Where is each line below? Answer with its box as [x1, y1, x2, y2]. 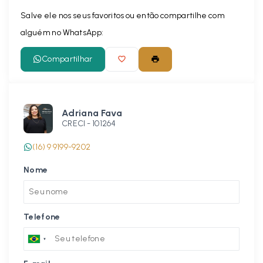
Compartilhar [42, 53, 93, 64]
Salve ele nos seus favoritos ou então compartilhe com [21, 10, 225, 21]
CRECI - [62, 118, 92, 129]
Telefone [23, 211, 60, 222]
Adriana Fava [62, 107, 122, 119]
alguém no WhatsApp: [21, 27, 104, 38]
